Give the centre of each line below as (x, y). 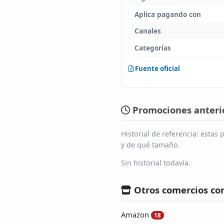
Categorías (152, 48)
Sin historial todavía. (156, 162)
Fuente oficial (157, 68)
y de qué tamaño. (150, 144)
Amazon (135, 214)
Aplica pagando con (167, 14)
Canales (147, 31)
